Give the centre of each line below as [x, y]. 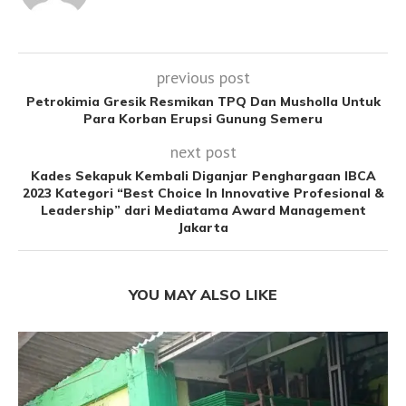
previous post [203, 77]
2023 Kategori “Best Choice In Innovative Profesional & [203, 193]
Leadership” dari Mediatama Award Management [203, 210]
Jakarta [203, 227]
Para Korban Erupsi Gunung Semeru [203, 118]
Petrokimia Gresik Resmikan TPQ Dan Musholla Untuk [203, 101]
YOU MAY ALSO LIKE [203, 294]
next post [203, 151]
